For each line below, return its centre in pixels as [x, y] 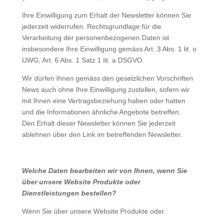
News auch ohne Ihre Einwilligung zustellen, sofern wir [106, 89]
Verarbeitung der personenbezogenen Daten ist [95, 38]
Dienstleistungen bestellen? [69, 193]
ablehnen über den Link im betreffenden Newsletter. [102, 134]
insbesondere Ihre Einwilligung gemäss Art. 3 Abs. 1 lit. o [109, 49]
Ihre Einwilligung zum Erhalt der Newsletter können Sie [106, 15]
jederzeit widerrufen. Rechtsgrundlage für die [91, 26]
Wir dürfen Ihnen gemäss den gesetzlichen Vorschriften [107, 78]
